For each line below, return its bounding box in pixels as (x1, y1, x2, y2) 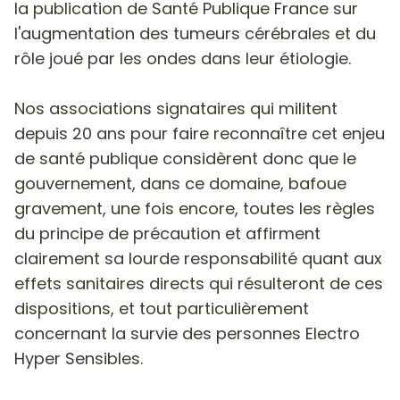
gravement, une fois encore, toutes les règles (14, 196, 375, 220)
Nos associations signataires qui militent (14, 96, 337, 120)
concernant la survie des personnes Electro (14, 321, 360, 345)
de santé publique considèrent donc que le (14, 146, 356, 170)
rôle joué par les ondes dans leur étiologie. (14, 46, 351, 70)
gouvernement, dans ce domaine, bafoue (14, 171, 346, 195)
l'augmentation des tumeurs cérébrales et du (14, 21, 376, 45)
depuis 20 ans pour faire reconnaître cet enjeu (14, 121, 385, 145)
